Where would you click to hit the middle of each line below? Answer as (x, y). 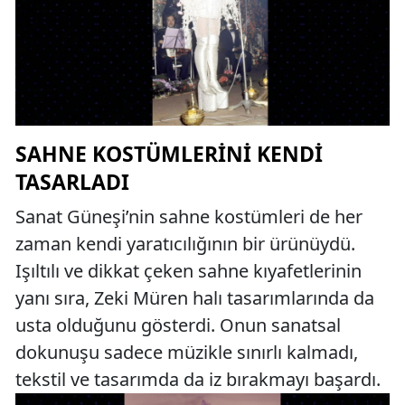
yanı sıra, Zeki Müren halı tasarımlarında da (195, 297)
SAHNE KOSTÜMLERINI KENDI (169, 153)
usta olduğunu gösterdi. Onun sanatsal (178, 325)
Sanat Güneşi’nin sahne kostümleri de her (189, 216)
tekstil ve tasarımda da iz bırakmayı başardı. (198, 379)
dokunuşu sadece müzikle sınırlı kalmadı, (187, 352)
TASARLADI (72, 181)
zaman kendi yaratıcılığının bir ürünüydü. (185, 243)
